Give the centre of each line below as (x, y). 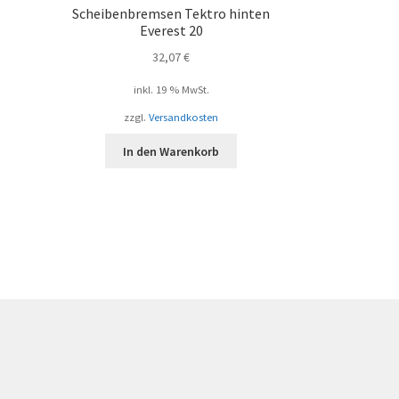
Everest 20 (171, 31)
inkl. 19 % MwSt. (171, 89)
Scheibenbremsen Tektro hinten (171, 14)
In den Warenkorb (171, 151)
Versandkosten (184, 117)
